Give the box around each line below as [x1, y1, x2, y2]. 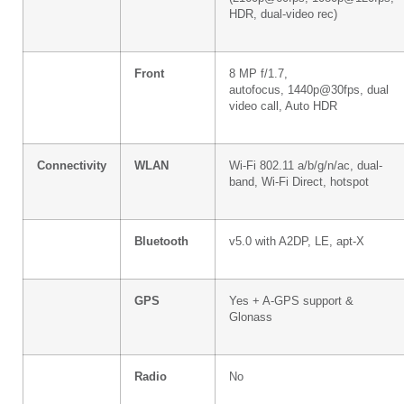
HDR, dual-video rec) [229, 7, 337, 21]
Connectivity [37, 159, 106, 172]
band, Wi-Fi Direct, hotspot [229, 175, 369, 188]
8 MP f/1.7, [229, 67, 288, 80]
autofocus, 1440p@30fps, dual [229, 83, 389, 96]
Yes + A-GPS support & [229, 294, 353, 308]
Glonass [229, 310, 272, 324]
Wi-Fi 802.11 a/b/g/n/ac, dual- [229, 159, 382, 172]
